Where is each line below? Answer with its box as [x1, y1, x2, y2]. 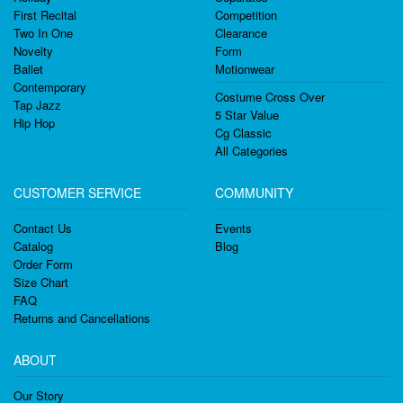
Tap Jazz [13, 96, 61, 113]
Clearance [215, 24, 267, 41]
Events [215, 219, 252, 237]
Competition [215, 6, 277, 23]
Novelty [13, 42, 53, 59]
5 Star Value [215, 106, 279, 123]
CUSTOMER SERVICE [13, 184, 141, 201]
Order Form [13, 255, 73, 273]
